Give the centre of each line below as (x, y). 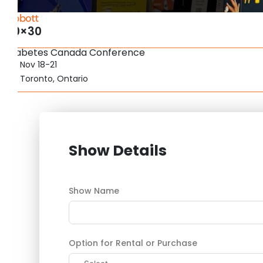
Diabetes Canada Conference (76, 53)
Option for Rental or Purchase (133, 243)
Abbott (23, 18)
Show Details (118, 151)
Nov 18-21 (38, 65)
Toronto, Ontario (54, 79)
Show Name (94, 191)
